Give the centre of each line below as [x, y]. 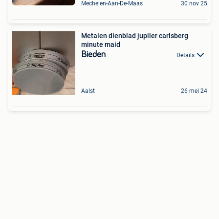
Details [186, 55]
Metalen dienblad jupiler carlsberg [135, 36]
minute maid [101, 44]
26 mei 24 [194, 91]
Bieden [93, 55]
